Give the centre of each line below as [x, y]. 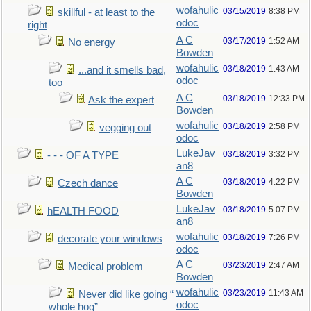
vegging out [125, 128]
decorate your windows [110, 239]
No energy [92, 42]
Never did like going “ [126, 294]
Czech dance [88, 183]
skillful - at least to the [106, 12]
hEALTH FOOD [83, 211]
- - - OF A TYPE [83, 155]
